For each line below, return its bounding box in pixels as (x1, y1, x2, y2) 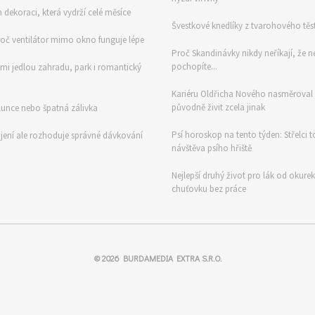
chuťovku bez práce (172, 183, 246, 195)
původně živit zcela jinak (172, 101, 265, 113)
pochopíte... (172, 60, 217, 72)
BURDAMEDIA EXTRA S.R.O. (122, 252, 221, 264)
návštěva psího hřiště (172, 142, 252, 154)
